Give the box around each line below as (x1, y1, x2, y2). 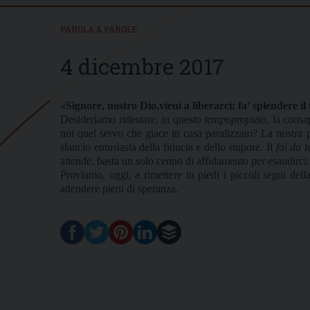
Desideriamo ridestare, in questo (60, 113, 205, 125)
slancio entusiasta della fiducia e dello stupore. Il (60, 140, 276, 153)
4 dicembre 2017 (60, 51, 224, 81)
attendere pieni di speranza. (60, 182, 179, 194)
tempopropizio (204, 113, 267, 125)
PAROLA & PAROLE (60, 23, 137, 35)
